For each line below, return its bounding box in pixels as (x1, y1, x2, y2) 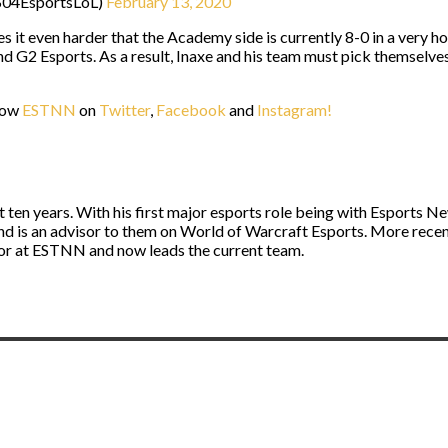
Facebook (156, 99, 226, 119)
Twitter (99, 99, 150, 119)
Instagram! (257, 99, 332, 119)
